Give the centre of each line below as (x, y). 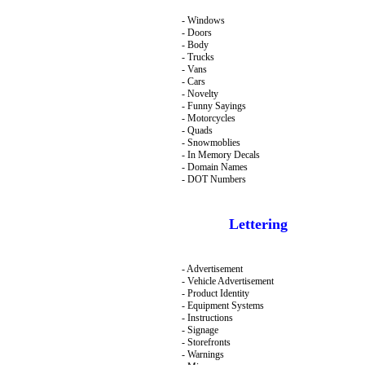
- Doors (196, 33)
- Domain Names (214, 167)
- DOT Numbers (213, 179)
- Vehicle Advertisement (227, 281)
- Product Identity (215, 293)
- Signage (200, 330)
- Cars (193, 81)
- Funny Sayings (213, 106)
